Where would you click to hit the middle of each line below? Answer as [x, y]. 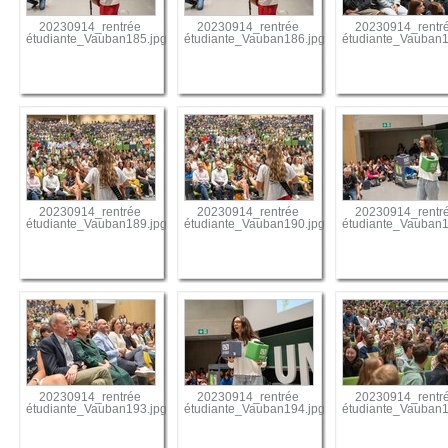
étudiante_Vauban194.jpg [255, 409]
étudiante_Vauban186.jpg [255, 39]
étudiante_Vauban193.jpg [97, 409]
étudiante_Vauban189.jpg [97, 224]
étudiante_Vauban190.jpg [255, 224]
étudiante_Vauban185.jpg [97, 39]
